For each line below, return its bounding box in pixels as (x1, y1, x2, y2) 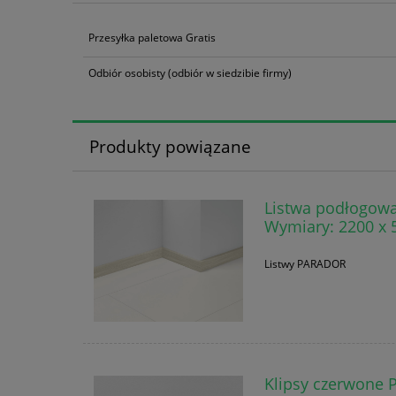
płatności (232, 25, 281, 42)
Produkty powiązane (88, 135, 251, 158)
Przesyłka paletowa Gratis (88, 29, 216, 45)
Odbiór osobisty (88, 65, 165, 81)
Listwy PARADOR (263, 256, 346, 272)
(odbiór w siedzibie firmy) (165, 65, 292, 81)
